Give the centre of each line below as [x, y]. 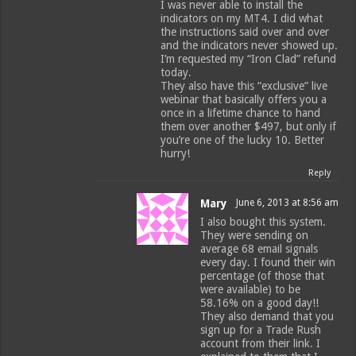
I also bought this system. [263, 221]
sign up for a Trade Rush [261, 329]
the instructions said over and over [245, 31]
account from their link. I [261, 343]
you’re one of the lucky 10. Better [243, 139]
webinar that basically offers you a [244, 99]
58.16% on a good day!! [260, 302]
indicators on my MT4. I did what [242, 18]
